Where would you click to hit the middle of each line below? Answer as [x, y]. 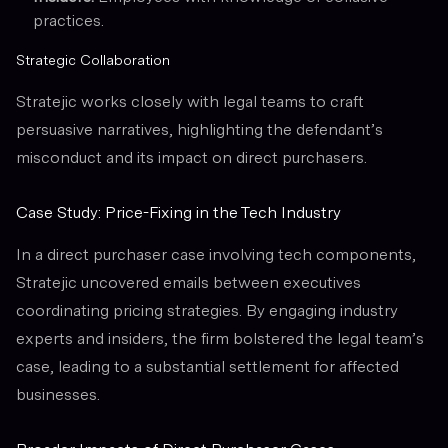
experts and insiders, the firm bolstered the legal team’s [220, 339]
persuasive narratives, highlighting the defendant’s [199, 130]
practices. [68, 21]
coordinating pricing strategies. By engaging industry [207, 311]
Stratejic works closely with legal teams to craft [190, 102]
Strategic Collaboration [93, 60]
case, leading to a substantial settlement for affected [207, 367]
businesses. [58, 395]
